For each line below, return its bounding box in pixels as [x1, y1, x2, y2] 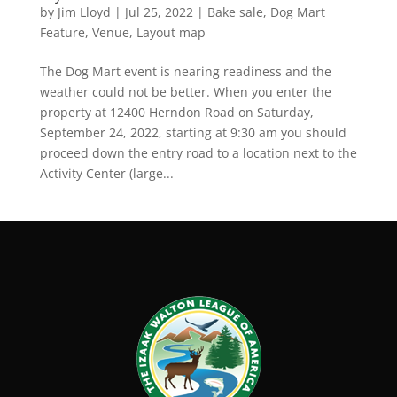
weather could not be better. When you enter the [39, 82, 331, 100]
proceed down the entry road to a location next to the [39, 144, 357, 161]
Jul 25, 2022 [124, 3, 193, 20]
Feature [39, 23, 85, 41]
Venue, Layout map [91, 23, 206, 41]
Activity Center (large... [39, 164, 174, 182]
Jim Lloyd [57, 3, 111, 20]
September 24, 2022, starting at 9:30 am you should [39, 123, 346, 141]
